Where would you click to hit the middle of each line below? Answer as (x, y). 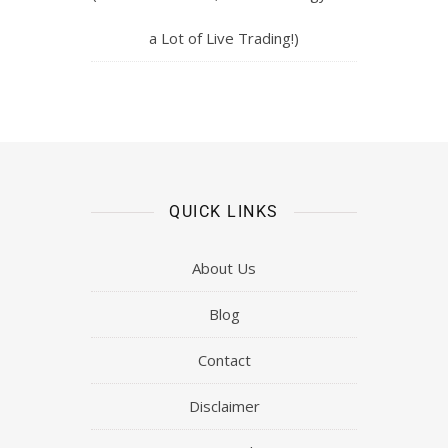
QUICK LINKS (224, 212)
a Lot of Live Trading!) (224, 38)
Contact (224, 360)
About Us (224, 268)
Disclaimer (224, 406)
